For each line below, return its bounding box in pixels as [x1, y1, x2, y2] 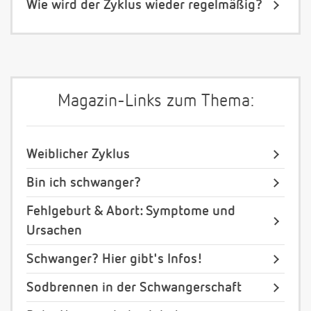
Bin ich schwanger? [26, 176, 141, 190]
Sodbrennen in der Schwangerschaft [26, 280, 242, 295]
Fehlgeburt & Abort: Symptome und [26, 204, 235, 219]
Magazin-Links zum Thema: [57, 93, 254, 111]
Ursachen [26, 224, 82, 238]
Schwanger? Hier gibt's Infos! [26, 252, 203, 267]
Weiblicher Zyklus [26, 147, 130, 162]
